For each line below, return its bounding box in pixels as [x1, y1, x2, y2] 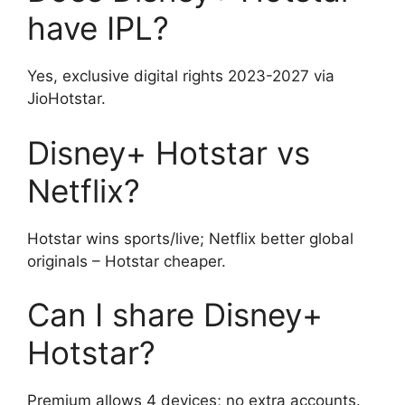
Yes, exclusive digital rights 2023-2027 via [27, 67, 334, 86]
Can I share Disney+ [27, 296, 323, 334]
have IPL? [27, 9, 169, 48]
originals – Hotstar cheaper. [27, 251, 226, 270]
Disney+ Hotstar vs [27, 133, 310, 172]
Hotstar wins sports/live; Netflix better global [27, 229, 353, 248]
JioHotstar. [27, 89, 106, 108]
